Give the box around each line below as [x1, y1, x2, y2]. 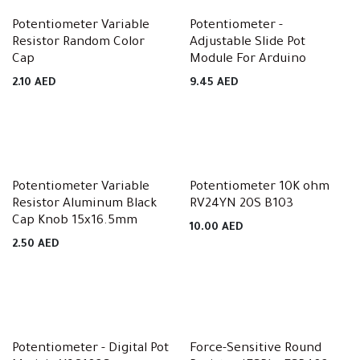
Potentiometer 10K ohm [189, 181, 329, 194]
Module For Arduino [189, 53, 306, 67]
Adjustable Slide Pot [189, 36, 305, 50]
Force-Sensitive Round [189, 342, 321, 356]
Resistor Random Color [12, 36, 145, 50]
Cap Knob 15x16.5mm [12, 215, 137, 228]
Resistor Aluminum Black [12, 198, 157, 211]
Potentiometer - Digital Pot [12, 342, 169, 356]
